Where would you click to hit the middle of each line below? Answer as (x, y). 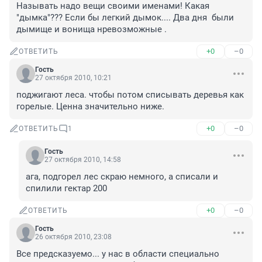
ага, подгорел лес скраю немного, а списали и (122, 177)
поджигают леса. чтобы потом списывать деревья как (130, 95)
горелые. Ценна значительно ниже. (90, 107)
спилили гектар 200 (66, 189)
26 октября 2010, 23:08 (73, 237)
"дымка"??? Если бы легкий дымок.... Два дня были (125, 18)
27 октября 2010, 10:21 (73, 78)
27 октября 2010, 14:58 (83, 160)
